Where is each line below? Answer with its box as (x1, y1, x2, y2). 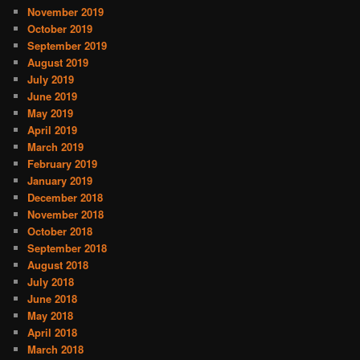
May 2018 (27, 307, 74, 323)
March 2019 (27, 138, 84, 154)
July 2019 (27, 71, 75, 87)
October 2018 (27, 223, 93, 239)
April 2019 (27, 121, 78, 137)
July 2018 (27, 273, 75, 289)
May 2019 (27, 104, 74, 121)
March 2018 (27, 341, 84, 357)
